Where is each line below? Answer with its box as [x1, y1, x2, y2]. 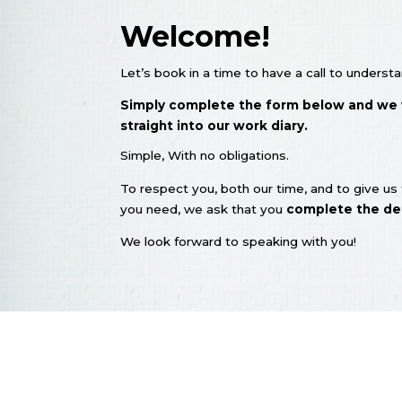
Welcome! [120, 18, 271, 54]
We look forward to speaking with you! [120, 234, 357, 249]
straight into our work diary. [120, 118, 309, 134]
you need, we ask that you [120, 201, 287, 216]
